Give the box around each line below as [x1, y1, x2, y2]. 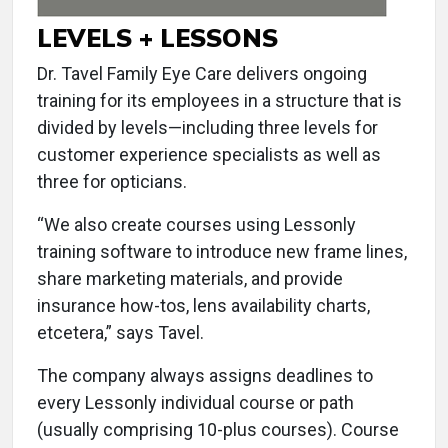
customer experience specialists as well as [37, 144, 381, 165]
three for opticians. [37, 171, 187, 192]
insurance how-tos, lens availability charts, [37, 295, 370, 316]
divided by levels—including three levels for [37, 117, 378, 138]
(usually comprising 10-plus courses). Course [37, 419, 399, 440]
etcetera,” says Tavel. [37, 322, 204, 343]
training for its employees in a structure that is [37, 90, 402, 111]
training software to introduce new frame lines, [37, 241, 407, 262]
